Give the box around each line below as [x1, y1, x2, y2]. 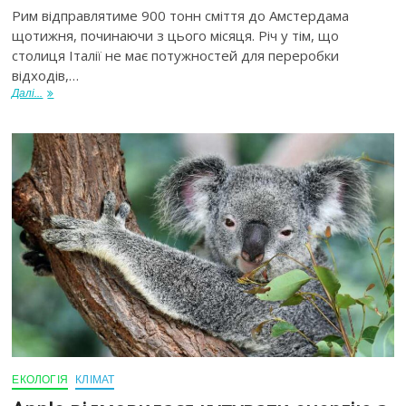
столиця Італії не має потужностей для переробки [12, 46, 340, 65]
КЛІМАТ [75, 372, 115, 386]
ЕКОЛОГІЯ [12, 372, 69, 386]
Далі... [12, 86, 43, 101]
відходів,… [12, 66, 80, 85]
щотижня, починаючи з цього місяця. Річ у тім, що [12, 26, 340, 45]
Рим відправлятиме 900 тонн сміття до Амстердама [12, 6, 350, 25]
